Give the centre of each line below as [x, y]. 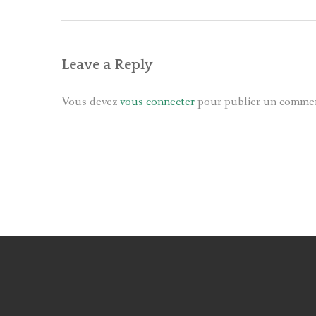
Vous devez [91, 102]
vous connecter [157, 102]
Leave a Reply [107, 65]
